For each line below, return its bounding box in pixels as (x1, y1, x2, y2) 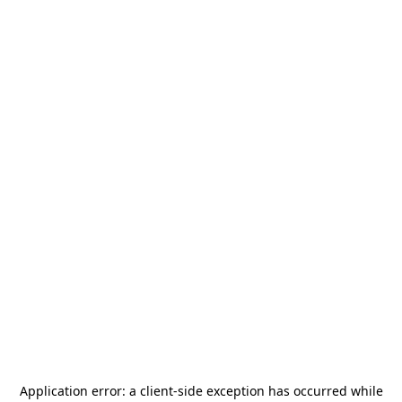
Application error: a (19, 382, 140, 399)
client (139, 382, 173, 399)
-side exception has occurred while (172, 382, 383, 399)
